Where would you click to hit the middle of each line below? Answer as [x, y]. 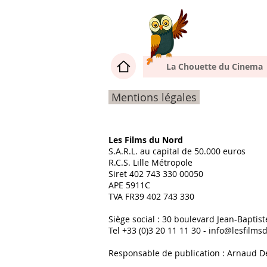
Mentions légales [154, 97]
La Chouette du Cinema [214, 66]
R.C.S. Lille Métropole [150, 162]
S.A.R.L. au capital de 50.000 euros [177, 151]
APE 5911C [129, 185]
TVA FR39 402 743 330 [151, 196]
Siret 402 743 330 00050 [156, 174]
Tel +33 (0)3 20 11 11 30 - [159, 230]
